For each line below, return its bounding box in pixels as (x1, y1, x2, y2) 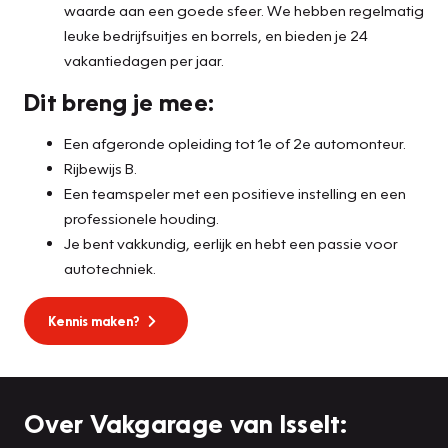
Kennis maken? (48, 312, 140, 329)
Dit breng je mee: (24, 86, 215, 116)
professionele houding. (64, 208, 219, 227)
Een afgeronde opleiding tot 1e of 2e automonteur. (64, 133, 406, 152)
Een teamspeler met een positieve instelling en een (64, 183, 406, 202)
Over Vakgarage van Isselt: (24, 406, 348, 439)
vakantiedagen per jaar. (64, 50, 224, 69)
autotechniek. (64, 258, 159, 277)
